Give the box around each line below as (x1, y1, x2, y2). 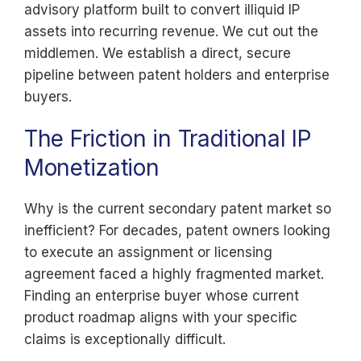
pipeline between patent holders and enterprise (24, 67, 330, 83)
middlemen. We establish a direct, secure (24, 45, 291, 61)
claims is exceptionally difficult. (24, 331, 226, 347)
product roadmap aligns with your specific (24, 309, 297, 326)
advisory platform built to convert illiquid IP (24, 2, 300, 18)
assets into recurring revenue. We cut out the (24, 23, 318, 39)
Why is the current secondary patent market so (24, 201, 331, 217)
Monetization (24, 154, 160, 181)
